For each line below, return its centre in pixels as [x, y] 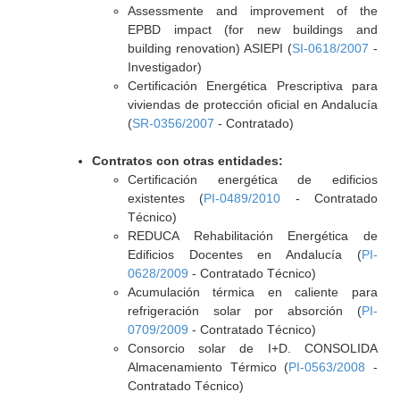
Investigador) [164, 67]
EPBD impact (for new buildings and [252, 29]
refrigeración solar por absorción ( [244, 311]
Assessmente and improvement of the [252, 11]
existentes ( [166, 198]
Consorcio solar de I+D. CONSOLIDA [252, 348]
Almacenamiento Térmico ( [208, 367]
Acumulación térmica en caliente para [252, 292]
